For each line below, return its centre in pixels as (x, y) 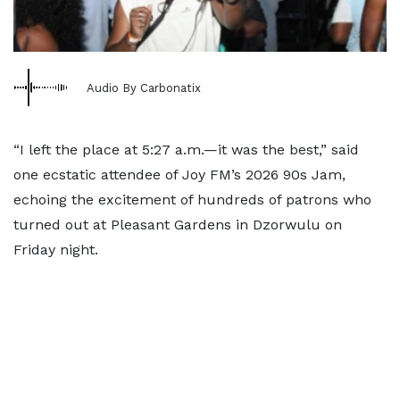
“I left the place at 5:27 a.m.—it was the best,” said (186, 150)
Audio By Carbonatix (144, 87)
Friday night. (56, 250)
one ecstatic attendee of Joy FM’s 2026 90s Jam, (179, 175)
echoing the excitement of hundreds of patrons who (192, 200)
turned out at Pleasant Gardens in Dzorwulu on (178, 225)
